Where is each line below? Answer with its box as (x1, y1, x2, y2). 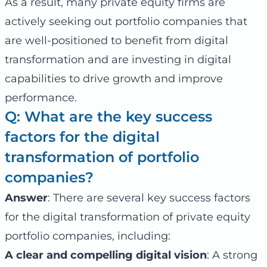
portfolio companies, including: (5, 229, 170, 243)
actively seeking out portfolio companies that (5, 14, 247, 28)
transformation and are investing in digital (5, 52, 231, 66)
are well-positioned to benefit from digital (5, 33, 228, 47)
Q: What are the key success (5, 107, 212, 125)
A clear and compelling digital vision (5, 248, 207, 262)
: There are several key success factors (48, 191, 250, 204)
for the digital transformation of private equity (5, 210, 250, 223)
